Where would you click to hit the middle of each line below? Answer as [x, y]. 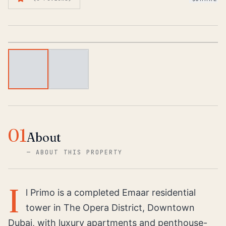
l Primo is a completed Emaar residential [111, 192]
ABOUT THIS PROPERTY [79, 152]
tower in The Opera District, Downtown [110, 208]
